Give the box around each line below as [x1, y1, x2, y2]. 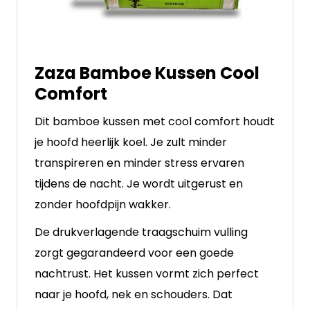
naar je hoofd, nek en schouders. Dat [35, 286, 232, 302]
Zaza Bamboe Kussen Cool [35, 62, 259, 84]
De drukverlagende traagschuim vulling [35, 224, 248, 240]
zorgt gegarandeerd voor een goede [35, 245, 234, 261]
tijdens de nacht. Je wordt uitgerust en [35, 176, 243, 192]
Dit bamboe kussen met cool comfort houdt [35, 113, 275, 129]
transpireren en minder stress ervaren [35, 155, 244, 171]
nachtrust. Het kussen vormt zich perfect [35, 266, 259, 282]
